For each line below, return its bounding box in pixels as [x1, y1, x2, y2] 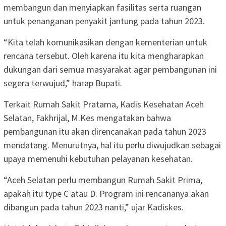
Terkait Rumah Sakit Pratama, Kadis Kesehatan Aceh [4, 98, 204, 110]
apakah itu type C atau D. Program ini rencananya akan [4, 187, 209, 199]
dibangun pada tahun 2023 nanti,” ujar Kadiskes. [4, 201, 184, 213]
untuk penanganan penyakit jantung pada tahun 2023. [4, 15, 207, 27]
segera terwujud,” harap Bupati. [4, 77, 122, 89]
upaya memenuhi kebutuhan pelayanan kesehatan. [4, 152, 193, 164]
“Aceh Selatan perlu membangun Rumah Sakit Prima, [4, 174, 202, 186]
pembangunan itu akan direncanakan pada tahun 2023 [4, 125, 206, 137]
